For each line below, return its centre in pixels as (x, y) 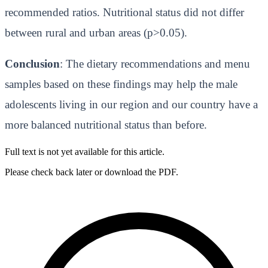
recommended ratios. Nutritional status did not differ (124, 12)
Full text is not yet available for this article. (85, 151)
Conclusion (32, 64)
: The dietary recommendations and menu (155, 64)
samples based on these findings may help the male (121, 84)
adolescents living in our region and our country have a (131, 105)
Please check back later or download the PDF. (92, 172)
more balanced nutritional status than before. (106, 125)
